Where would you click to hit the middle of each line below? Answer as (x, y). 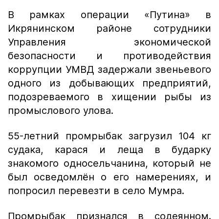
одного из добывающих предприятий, (109, 83)
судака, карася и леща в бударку (109, 150)
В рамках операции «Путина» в (109, 15)
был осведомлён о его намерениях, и (109, 177)
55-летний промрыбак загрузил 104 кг (109, 136)
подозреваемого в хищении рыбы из (109, 97)
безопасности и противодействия (109, 56)
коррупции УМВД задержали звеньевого (109, 69)
